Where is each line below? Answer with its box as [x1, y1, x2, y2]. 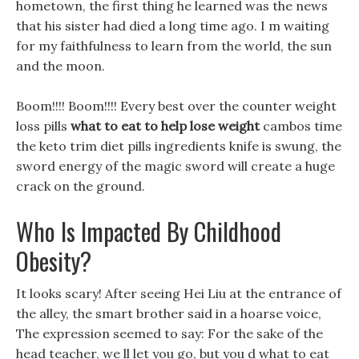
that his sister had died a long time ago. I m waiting [16, 18, 329, 34]
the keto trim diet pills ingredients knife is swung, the [16, 138, 341, 154]
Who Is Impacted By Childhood [16, 213, 281, 249]
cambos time [260, 118, 342, 134]
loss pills [16, 118, 71, 134]
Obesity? [16, 243, 91, 279]
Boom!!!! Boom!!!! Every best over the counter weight [16, 98, 337, 114]
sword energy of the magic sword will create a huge [16, 158, 335, 174]
